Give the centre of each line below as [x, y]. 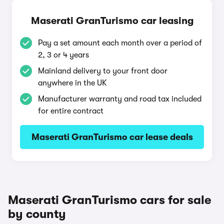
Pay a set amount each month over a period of [120, 43]
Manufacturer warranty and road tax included [120, 99]
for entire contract [71, 111]
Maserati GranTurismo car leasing [112, 21]
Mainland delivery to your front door [103, 71]
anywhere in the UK [72, 83]
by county [37, 214]
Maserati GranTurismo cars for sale [109, 200]
